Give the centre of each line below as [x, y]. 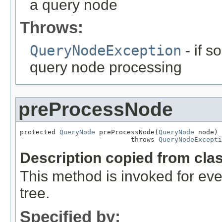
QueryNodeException [106, 50]
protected [40, 132]
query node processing [106, 67]
